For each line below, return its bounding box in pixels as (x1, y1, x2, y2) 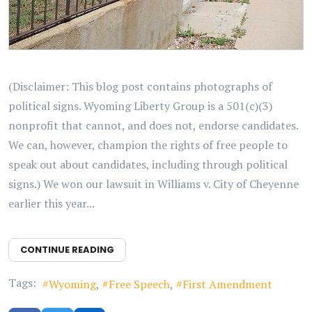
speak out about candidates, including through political (8, 156, 288, 172)
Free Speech (109, 276, 170, 292)
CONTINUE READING (20, 242, 114, 256)
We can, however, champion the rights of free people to (8, 136, 288, 153)
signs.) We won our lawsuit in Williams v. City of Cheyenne (8, 175, 299, 192)
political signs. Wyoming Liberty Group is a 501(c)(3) (8, 97, 272, 114)
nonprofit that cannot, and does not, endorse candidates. (8, 117, 298, 133)
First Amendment (182, 276, 272, 292)
